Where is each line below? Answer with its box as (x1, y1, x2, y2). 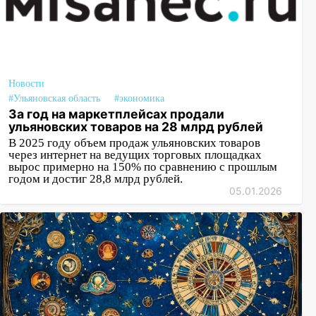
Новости (8, 78, 44, 89)
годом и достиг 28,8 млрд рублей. (8, 172, 183, 186)
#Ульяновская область (8, 93, 100, 104)
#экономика (114, 93, 164, 104)
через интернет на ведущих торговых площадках (8, 148, 262, 162)
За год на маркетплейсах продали (8, 107, 224, 121)
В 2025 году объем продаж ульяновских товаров (8, 136, 260, 150)
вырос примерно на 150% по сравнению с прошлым (8, 160, 277, 174)
